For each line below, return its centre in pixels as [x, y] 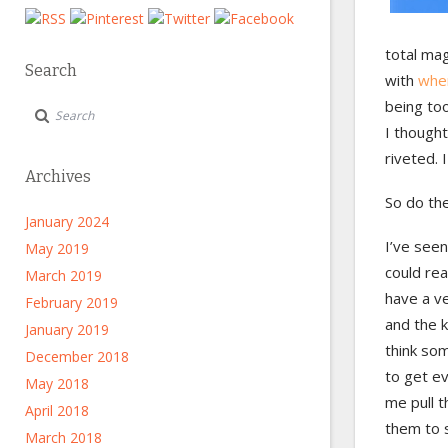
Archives [58, 176]
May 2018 [57, 383]
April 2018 [57, 410]
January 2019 [67, 329]
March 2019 [63, 275]
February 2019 [71, 302]
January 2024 [67, 221]
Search [51, 70]
